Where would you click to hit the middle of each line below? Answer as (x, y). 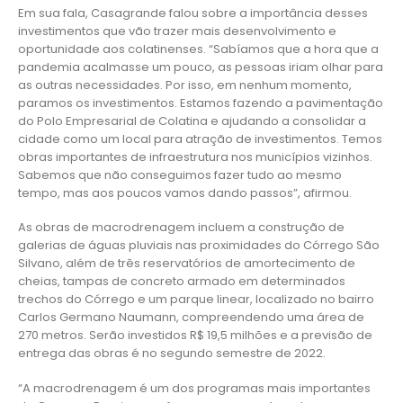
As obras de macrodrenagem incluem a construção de (181, 228)
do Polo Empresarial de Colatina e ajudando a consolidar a (192, 121)
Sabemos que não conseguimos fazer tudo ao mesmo (180, 175)
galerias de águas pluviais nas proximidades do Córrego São (199, 246)
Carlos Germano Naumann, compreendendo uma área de (191, 318)
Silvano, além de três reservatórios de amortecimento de (187, 264)
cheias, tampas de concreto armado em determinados (182, 282)
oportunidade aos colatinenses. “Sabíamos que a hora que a (198, 49)
